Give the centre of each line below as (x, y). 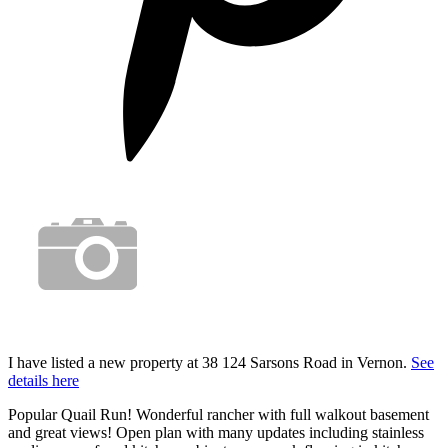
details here (43, 380)
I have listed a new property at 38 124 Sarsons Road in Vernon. (209, 362)
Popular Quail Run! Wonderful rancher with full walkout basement (218, 414)
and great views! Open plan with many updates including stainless (216, 432)
